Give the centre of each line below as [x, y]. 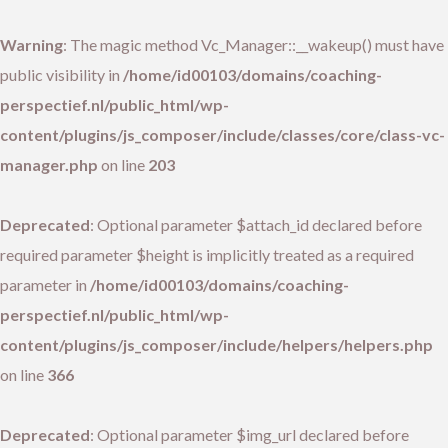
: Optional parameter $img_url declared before [249, 434]
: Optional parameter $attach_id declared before [256, 224]
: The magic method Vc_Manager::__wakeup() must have [253, 44]
